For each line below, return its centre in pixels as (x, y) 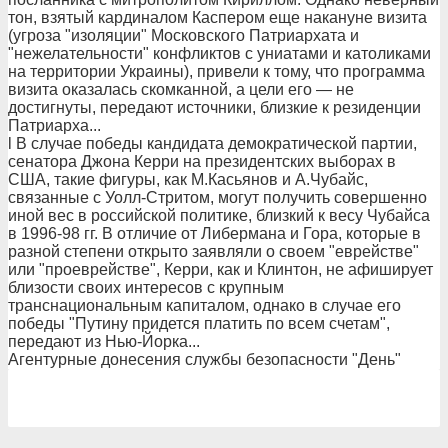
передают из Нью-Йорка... (104, 341)
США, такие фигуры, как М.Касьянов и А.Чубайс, (188, 179)
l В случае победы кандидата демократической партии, (212, 143)
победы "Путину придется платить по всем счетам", (199, 323)
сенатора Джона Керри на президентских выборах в (202, 161)
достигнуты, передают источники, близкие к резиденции (214, 107)
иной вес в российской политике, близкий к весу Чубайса (219, 215)
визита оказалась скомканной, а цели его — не (181, 89)
